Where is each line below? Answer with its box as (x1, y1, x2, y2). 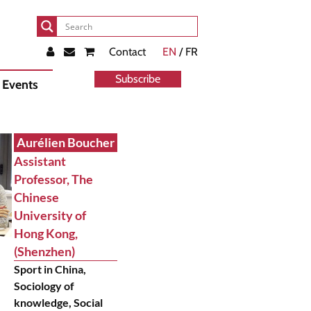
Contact (109, 45, 146, 58)
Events (2, 77, 38, 92)
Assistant (13, 153, 66, 169)
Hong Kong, (13, 226, 78, 241)
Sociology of (13, 279, 74, 292)
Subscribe (115, 72, 160, 85)
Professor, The (13, 171, 93, 187)
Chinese (13, 190, 59, 205)
